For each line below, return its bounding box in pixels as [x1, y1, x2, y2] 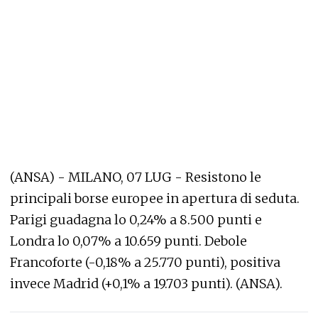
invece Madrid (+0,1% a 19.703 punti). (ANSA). [10, 275, 283, 292]
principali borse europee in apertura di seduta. [10, 190, 300, 207]
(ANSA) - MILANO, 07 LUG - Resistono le [10, 169, 261, 185]
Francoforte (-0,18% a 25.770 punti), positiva [10, 254, 280, 270]
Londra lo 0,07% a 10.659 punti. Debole [10, 233, 247, 249]
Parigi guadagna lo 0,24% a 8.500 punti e [10, 212, 262, 228]
